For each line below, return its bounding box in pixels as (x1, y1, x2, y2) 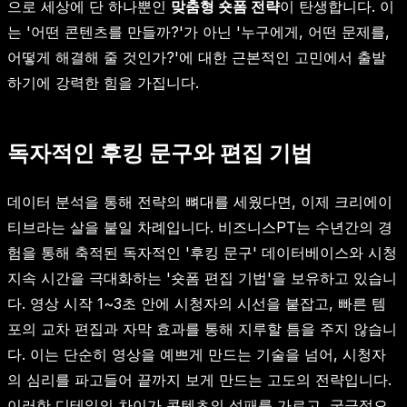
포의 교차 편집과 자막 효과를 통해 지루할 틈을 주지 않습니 (7, 319, 397, 338)
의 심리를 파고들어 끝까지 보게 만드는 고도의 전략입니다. (7, 370, 392, 389)
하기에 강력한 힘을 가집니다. (7, 73, 199, 92)
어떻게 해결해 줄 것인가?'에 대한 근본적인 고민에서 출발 (7, 47, 386, 66)
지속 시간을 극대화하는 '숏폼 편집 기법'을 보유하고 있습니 (7, 268, 397, 287)
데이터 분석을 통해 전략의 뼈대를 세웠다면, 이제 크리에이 (7, 192, 392, 211)
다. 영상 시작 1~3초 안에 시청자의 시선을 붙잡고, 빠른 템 (7, 293, 386, 313)
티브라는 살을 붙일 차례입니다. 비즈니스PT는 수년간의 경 (7, 217, 392, 236)
